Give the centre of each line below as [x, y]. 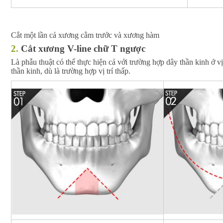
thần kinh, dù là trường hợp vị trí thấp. [71, 71]
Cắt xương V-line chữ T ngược [83, 48]
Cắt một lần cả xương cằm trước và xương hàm [85, 35]
